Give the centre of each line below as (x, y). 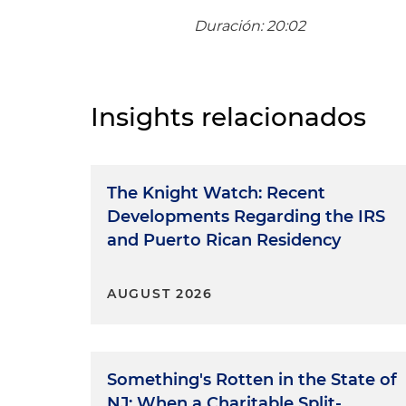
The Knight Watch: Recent (216, 193)
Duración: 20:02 (250, 25)
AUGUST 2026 (160, 293)
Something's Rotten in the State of (252, 379)
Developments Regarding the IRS (246, 216)
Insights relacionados (228, 116)
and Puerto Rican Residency (224, 240)
